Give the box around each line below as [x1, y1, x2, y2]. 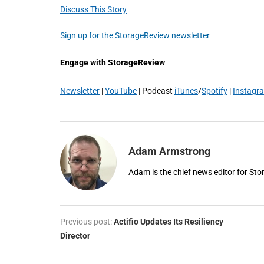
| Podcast [137, 85, 174, 95]
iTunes [174, 85, 198, 95]
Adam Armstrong [128, 144, 210, 157]
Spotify [202, 85, 227, 95]
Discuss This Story [60, 4, 127, 14]
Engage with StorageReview [60, 57, 165, 67]
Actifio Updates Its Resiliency [114, 216, 223, 226]
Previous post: [60, 216, 114, 226]
